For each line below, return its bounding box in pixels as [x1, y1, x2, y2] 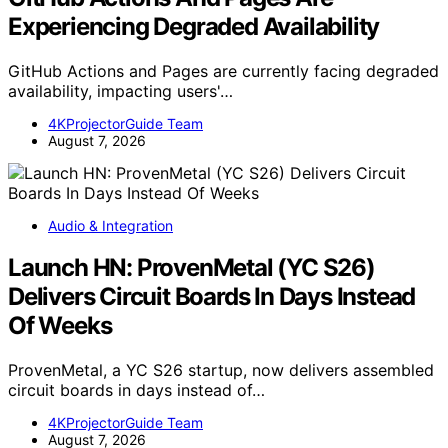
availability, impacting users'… [8, 80, 233, 101]
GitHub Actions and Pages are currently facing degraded [8, 60, 439, 81]
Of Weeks [8, 311, 112, 341]
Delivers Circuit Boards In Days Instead [8, 282, 416, 312]
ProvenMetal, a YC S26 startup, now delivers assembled [8, 360, 434, 381]
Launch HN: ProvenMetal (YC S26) [8, 253, 375, 283]
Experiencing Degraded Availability [8, 11, 380, 41]
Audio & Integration [48, 216, 173, 234]
